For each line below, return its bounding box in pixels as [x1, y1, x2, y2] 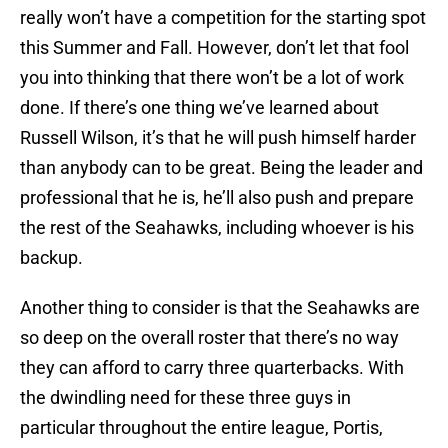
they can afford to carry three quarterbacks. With [20, 357, 404, 379]
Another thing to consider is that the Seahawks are [20, 297, 420, 319]
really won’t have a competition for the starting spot [20, 7, 426, 29]
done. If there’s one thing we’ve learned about [20, 97, 379, 119]
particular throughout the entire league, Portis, [20, 417, 383, 439]
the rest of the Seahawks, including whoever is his [20, 217, 414, 239]
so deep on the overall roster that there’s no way [20, 327, 399, 349]
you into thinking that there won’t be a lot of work [20, 67, 404, 89]
